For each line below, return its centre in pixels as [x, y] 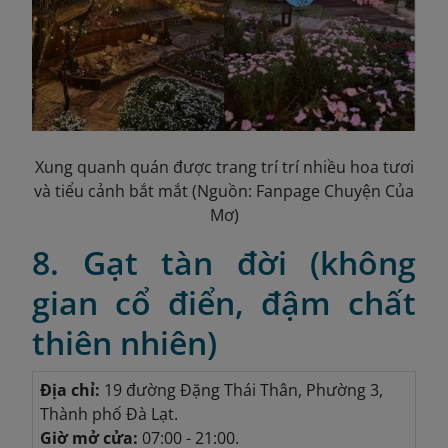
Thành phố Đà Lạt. [108, 414]
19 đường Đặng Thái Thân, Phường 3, [241, 390]
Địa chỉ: [69, 390]
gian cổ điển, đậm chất [224, 302]
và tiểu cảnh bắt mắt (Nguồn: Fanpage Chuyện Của [224, 191]
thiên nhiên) [124, 342]
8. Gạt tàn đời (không [224, 262]
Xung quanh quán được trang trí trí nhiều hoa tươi [224, 167]
